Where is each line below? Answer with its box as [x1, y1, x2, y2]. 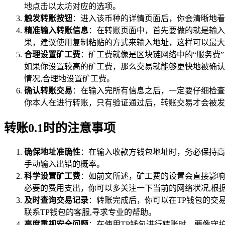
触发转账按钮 [24, 14, 72, 23]
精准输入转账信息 [24, 26, 88, 35]
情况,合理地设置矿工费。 [24, 74, 115, 83]
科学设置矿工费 [24, 172, 80, 181]
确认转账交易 [24, 86, 72, 95]
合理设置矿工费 [24, 50, 80, 59]
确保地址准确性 [24, 148, 80, 157]
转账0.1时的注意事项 [4, 121, 116, 135]
